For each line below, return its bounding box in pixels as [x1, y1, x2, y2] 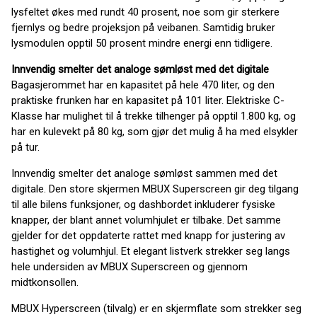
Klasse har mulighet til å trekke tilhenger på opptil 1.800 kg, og [11, 110, 296, 123]
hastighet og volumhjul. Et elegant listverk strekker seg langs [11, 245, 290, 258]
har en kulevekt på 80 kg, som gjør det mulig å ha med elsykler [11, 125, 298, 139]
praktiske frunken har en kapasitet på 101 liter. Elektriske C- [11, 94, 284, 108]
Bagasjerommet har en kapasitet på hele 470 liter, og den [11, 79, 275, 92]
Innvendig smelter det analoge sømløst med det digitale [11, 63, 269, 76]
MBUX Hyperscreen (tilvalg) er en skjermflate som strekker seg [11, 302, 301, 316]
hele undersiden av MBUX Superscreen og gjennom [11, 260, 248, 274]
